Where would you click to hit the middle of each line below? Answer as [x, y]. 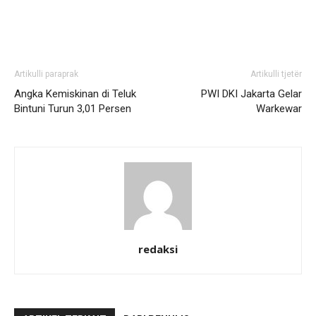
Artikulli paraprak [46, 74]
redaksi [158, 249]
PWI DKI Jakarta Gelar [251, 94]
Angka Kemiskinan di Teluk [75, 94]
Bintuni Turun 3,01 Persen [73, 109]
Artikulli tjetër [276, 74]
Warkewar [279, 109]
